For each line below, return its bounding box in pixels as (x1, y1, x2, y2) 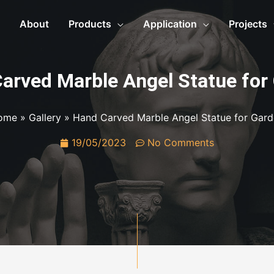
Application (143, 18, 197, 30)
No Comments (147, 136, 214, 149)
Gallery (29, 111, 61, 124)
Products (68, 18, 111, 30)
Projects (229, 18, 267, 30)
